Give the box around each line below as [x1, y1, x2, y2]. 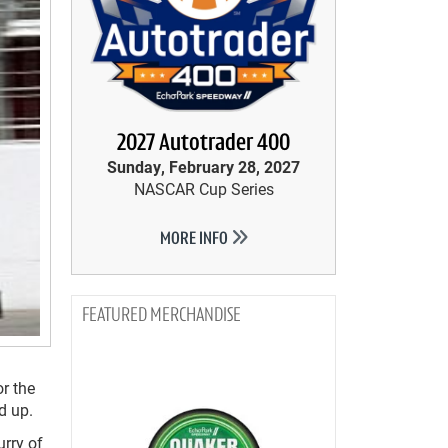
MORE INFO [159, 230, 231, 250]
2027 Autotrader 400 [117, 132, 290, 157]
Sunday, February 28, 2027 [107, 156, 300, 178]
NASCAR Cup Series [133, 178, 274, 200]
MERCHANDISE [150, 306, 241, 327]
